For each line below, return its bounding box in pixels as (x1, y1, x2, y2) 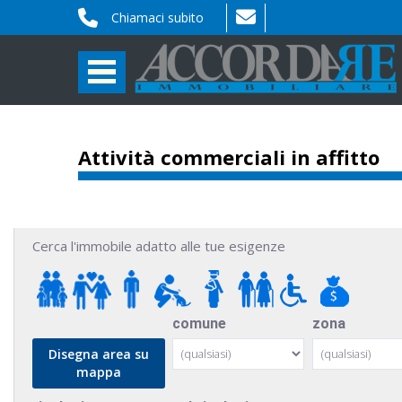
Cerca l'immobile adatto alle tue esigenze (32, 237, 285, 255)
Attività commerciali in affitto (78, 144, 380, 170)
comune (171, 315, 226, 332)
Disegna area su (48, 345, 149, 363)
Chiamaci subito (111, 9, 204, 26)
